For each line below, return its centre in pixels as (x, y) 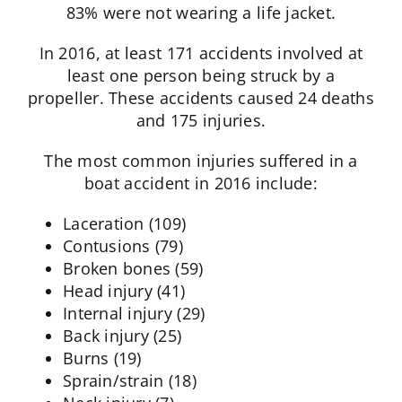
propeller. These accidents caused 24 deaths (201, 98)
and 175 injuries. (201, 121)
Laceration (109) (124, 224)
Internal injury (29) (134, 314)
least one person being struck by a (201, 76)
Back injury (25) (122, 336)
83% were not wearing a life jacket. (201, 13)
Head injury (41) (124, 291)
